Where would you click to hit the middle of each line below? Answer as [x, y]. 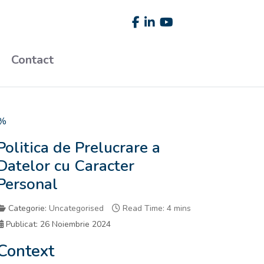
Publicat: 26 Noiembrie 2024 [58, 224]
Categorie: [27, 208]
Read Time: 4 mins [157, 208]
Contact [32, 60]
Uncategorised [76, 208]
